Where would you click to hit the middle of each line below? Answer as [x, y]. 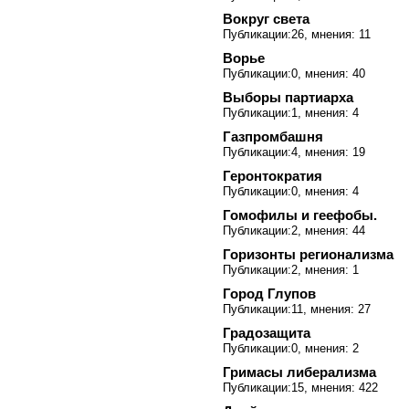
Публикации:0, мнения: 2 [291, 348]
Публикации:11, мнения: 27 [297, 309]
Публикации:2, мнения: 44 [294, 231]
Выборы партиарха [288, 97]
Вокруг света [266, 19]
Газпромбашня [273, 136]
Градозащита [267, 333]
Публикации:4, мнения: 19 [294, 152]
